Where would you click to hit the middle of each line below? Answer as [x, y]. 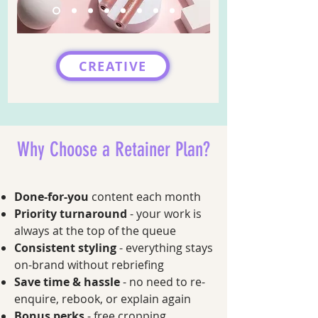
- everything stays [165, 248]
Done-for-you [51, 197]
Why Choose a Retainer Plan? [114, 149]
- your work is [166, 214]
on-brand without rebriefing [89, 265]
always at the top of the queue [95, 231]
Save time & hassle [67, 282]
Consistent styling [65, 248]
